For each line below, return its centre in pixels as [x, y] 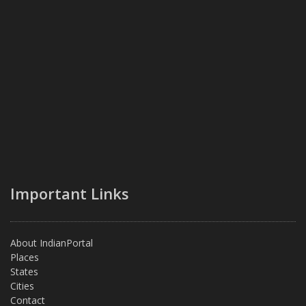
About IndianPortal [52, 243]
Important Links [70, 194]
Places [25, 258]
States [24, 272]
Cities [22, 286]
